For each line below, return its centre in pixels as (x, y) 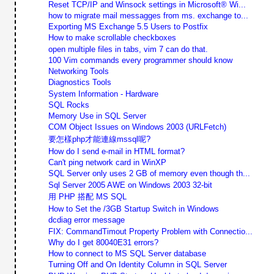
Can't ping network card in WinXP (107, 163)
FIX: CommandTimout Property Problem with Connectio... (150, 231)
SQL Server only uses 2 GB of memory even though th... (149, 174)
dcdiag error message (86, 220)
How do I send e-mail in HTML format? (116, 151)
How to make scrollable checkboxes (112, 38)
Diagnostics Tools (80, 83)
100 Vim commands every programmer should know (140, 60)
